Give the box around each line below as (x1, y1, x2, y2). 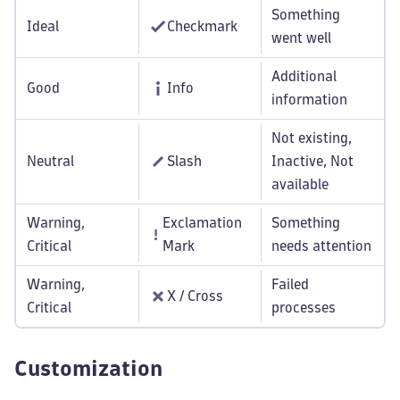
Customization (14, 358, 162, 379)
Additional (271, 70, 337, 83)
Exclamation (162, 216, 243, 229)
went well (271, 31, 331, 45)
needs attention (271, 239, 371, 253)
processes (271, 301, 336, 314)
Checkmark (167, 20, 237, 33)
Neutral (27, 154, 74, 168)
